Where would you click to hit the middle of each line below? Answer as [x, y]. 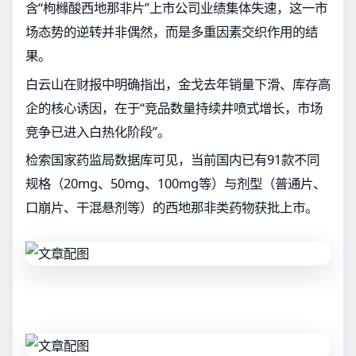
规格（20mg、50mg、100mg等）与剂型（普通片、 [176, 184]
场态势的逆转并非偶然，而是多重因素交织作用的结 [172, 32]
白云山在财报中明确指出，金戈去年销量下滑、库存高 [178, 83]
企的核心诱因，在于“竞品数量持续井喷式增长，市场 [174, 107]
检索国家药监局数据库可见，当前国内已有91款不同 [172, 160]
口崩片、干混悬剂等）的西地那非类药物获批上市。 [172, 207]
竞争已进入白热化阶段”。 [98, 131]
